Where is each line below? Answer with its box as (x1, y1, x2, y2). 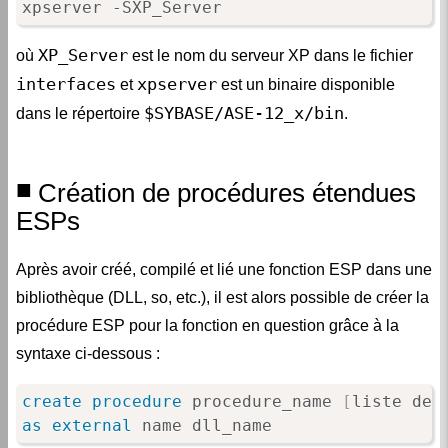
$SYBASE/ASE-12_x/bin (144, 103, 344, 124)
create (21, 391, 82, 411)
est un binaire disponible (217, 76, 395, 94)
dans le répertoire (16, 105, 144, 123)
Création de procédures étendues (38, 178, 416, 207)
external (51, 415, 132, 435)
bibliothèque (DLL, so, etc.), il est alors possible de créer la (16, 289, 429, 306)
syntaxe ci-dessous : (16, 345, 160, 362)
